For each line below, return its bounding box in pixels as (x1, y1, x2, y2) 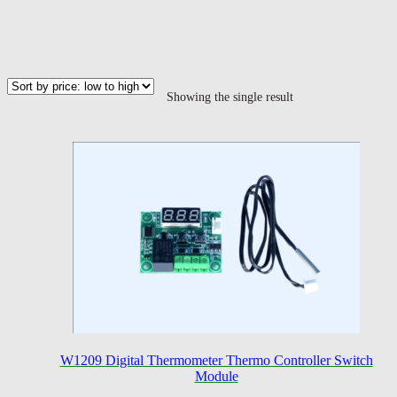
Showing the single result (167, 90, 293, 105)
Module (194, 369, 238, 385)
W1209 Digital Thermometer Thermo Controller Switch (59, 353, 373, 369)
